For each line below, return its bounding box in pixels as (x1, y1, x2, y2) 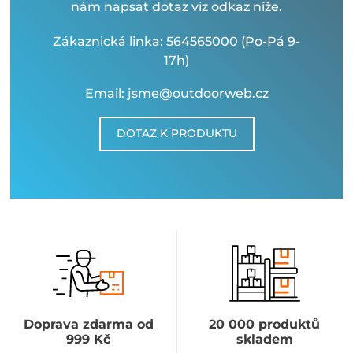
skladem (236, 331, 293, 347)
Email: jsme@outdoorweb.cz (84, 85, 269, 101)
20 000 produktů (209, 316, 321, 332)
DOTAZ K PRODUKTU (116, 126, 237, 141)
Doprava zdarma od (23, 316, 154, 332)
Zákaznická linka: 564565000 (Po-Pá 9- (53, 33, 300, 49)
